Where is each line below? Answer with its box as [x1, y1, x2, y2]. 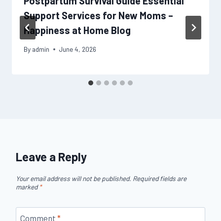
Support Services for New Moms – [24, 9, 173, 21]
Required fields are [133, 174, 186, 183]
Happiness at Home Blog [24, 24, 131, 36]
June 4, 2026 [59, 45, 97, 54]
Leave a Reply [16, 149, 87, 164]
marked [16, 183, 39, 191]
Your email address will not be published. [16, 174, 131, 183]
